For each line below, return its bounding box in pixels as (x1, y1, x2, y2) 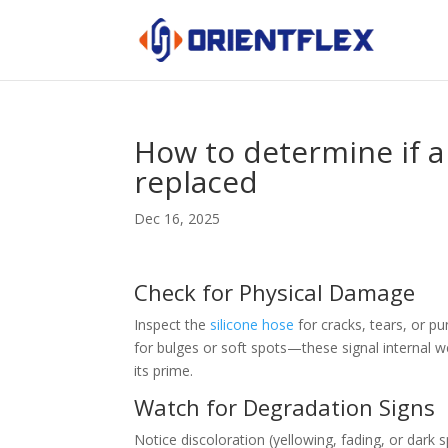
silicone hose (210, 315, 295, 334)
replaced (134, 161, 259, 202)
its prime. (134, 361, 194, 380)
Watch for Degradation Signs (134, 392, 436, 422)
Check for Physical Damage (134, 277, 416, 307)
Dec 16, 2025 (134, 209, 221, 228)
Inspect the (134, 315, 211, 334)
